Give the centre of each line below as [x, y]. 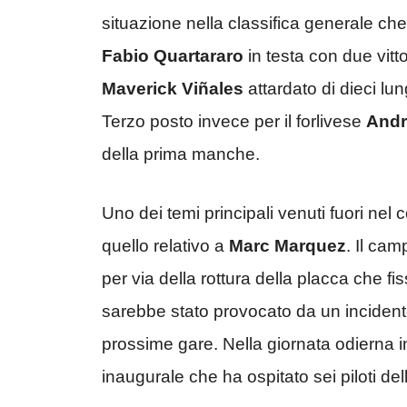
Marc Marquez [288, 245]
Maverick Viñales [173, 89]
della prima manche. [181, 154]
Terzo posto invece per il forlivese [234, 122]
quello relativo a [165, 245]
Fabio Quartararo [173, 56]
